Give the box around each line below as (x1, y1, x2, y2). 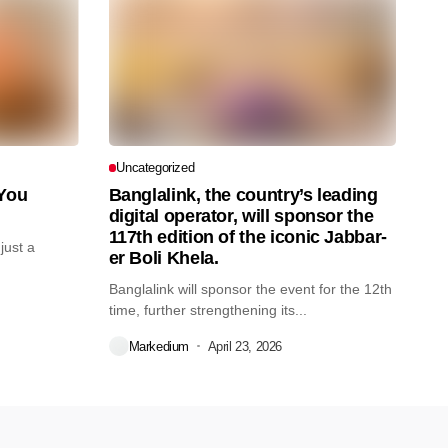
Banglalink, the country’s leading (108, 185, 378, 206)
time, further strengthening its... (108, 302, 307, 319)
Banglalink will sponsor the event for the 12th (108, 281, 392, 298)
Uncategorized (116, 160, 195, 176)
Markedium (128, 338, 189, 354)
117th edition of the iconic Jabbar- (108, 227, 387, 248)
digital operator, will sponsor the (108, 206, 374, 227)
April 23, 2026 (207, 338, 283, 354)
